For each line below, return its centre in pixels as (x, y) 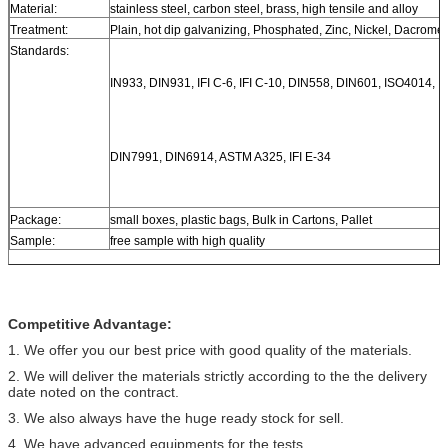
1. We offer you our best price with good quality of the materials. (210, 349)
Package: (35, 219)
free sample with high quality (187, 240)
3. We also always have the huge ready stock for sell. (176, 417)
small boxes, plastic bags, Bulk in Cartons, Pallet (241, 219)
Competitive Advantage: (90, 323)
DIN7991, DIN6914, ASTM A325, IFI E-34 (220, 156)
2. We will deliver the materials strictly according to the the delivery (217, 375)
